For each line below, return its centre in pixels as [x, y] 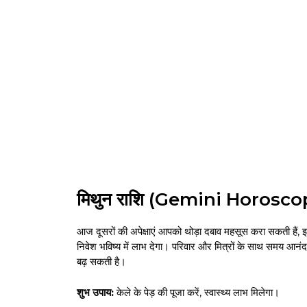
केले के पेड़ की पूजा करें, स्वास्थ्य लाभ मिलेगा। [197, 292]
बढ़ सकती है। [101, 262]
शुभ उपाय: [95, 292]
